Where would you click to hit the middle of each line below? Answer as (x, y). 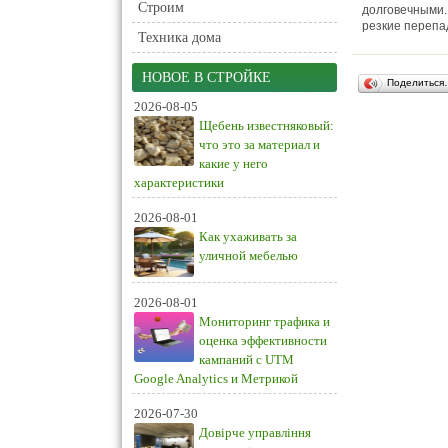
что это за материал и (259, 144)
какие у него (233, 163)
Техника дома (179, 37)
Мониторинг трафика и (264, 321)
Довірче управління (255, 432)
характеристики (179, 182)
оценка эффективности (263, 340)
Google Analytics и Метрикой (216, 378)
